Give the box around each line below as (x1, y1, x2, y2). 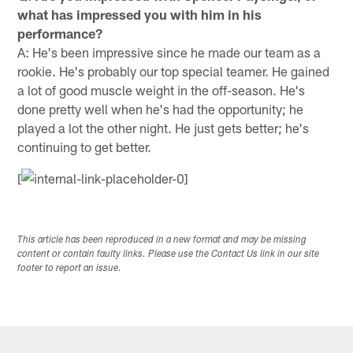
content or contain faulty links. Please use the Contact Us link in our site (17, 250, 320, 260)
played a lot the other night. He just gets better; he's (17, 119, 310, 136)
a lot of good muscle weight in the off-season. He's (17, 81, 306, 98)
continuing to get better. (17, 138, 152, 154)
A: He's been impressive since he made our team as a (17, 43, 321, 60)
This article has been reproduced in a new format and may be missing (17, 236, 307, 246)
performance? (17, 24, 103, 41)
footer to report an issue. (17, 264, 122, 274)
